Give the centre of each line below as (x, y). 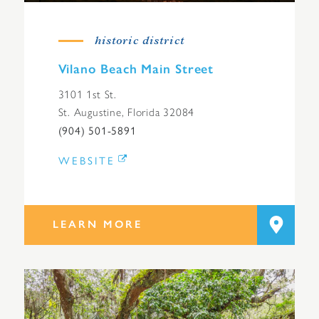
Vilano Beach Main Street (136, 69)
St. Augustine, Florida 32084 (126, 113)
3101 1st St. (87, 95)
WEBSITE (87, 160)
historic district (139, 42)
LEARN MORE (97, 225)
